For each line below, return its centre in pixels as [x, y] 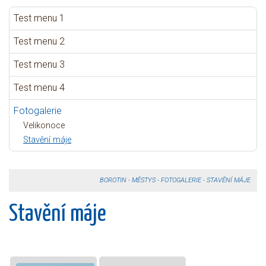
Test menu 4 [39, 88]
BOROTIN [113, 180]
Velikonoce [44, 126]
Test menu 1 [39, 18]
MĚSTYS [143, 180]
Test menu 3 [39, 64]
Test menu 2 [39, 41]
